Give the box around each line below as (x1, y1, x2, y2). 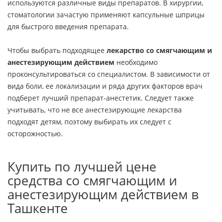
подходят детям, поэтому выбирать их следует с (7, 117, 171, 127)
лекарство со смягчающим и (105, 46, 212, 55)
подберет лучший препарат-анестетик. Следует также (7, 93, 194, 103)
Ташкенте (7, 199, 68, 218)
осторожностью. (7, 129, 63, 139)
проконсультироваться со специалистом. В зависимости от (7, 69, 210, 79)
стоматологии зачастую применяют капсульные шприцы (7, 10, 205, 20)
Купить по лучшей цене (7, 158, 157, 176)
